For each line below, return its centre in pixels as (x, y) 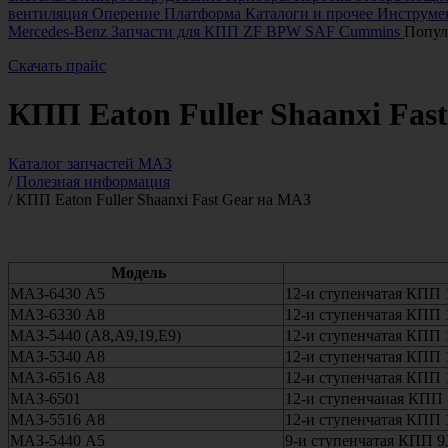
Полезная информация (93, 181)
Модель (196, 272)
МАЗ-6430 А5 (57, 293)
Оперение (126, 13)
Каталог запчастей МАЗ (90, 163)
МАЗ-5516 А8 (57, 419)
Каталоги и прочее (309, 13)
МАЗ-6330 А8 (57, 314)
